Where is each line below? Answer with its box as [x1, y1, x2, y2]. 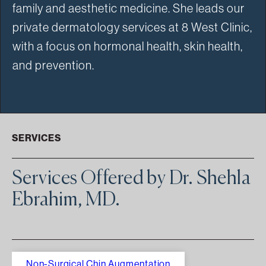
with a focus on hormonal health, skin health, [12, 40, 243, 53]
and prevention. [12, 59, 94, 72]
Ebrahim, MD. [12, 191, 121, 210]
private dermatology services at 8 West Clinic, [12, 21, 252, 34]
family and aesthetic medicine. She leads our [12, 2, 245, 15]
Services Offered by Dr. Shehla [12, 169, 251, 188]
